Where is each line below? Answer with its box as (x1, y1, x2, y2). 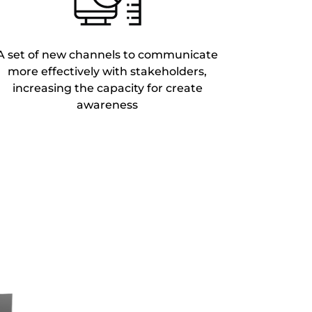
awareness (77, 97, 139, 111)
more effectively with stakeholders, (8, 64, 208, 78)
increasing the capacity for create (12, 81, 203, 95)
